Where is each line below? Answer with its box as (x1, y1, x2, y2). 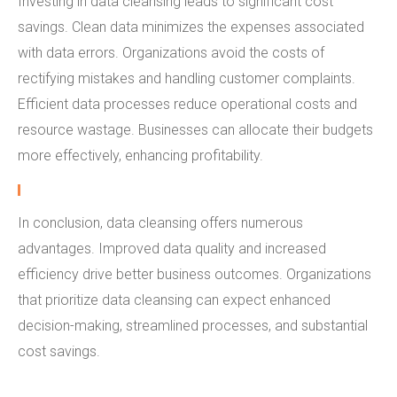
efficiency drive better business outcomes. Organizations (18, 265, 371, 283)
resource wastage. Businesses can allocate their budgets (18, 121, 373, 138)
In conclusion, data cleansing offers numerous (18, 214, 303, 231)
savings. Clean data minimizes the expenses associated (18, 19, 364, 35)
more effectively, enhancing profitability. (18, 147, 263, 164)
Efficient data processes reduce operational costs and (18, 96, 357, 113)
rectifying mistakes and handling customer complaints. (18, 70, 355, 87)
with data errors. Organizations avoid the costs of (18, 44, 324, 61)
